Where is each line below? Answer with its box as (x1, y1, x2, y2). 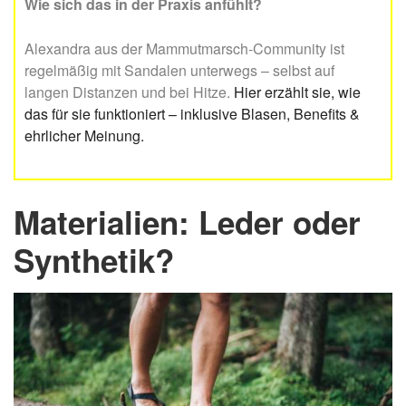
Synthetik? (14, 237, 174, 284)
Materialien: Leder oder (14, 199, 361, 246)
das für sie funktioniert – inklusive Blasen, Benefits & (24, 103, 360, 125)
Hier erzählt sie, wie (234, 82, 361, 103)
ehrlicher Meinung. (24, 125, 144, 147)
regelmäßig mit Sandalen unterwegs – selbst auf (24, 60, 334, 82)
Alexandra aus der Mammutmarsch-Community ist (24, 38, 344, 60)
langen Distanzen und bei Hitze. (24, 82, 234, 103)
